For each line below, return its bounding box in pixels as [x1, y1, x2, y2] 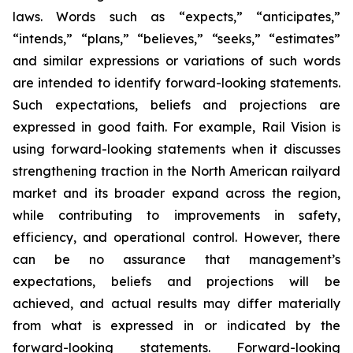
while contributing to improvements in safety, [13, 207, 340, 223]
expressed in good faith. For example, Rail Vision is [13, 119, 340, 135]
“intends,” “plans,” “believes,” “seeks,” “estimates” [13, 31, 340, 46]
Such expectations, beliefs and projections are [13, 97, 340, 113]
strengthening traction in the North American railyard [13, 163, 340, 179]
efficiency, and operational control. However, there [13, 229, 340, 245]
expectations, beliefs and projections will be [13, 273, 340, 289]
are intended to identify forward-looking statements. [13, 75, 340, 91]
